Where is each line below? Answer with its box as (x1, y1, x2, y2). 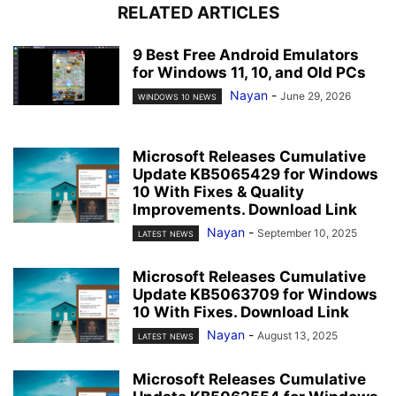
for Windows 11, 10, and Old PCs (133, 63, 366, 81)
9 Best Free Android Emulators (133, 45, 359, 64)
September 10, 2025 (257, 225, 357, 240)
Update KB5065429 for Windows (133, 164, 378, 183)
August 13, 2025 (257, 329, 338, 343)
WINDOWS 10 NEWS (138, 92, 217, 103)
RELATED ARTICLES (117, 2, 279, 23)
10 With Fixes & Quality (133, 182, 304, 201)
